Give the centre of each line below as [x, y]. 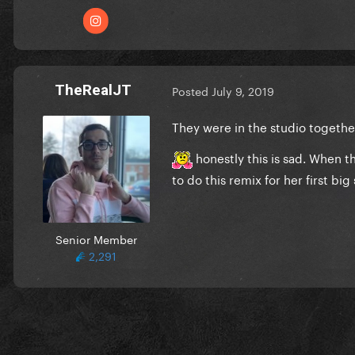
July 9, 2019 [243, 91]
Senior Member [96, 238]
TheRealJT [93, 90]
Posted [192, 91]
